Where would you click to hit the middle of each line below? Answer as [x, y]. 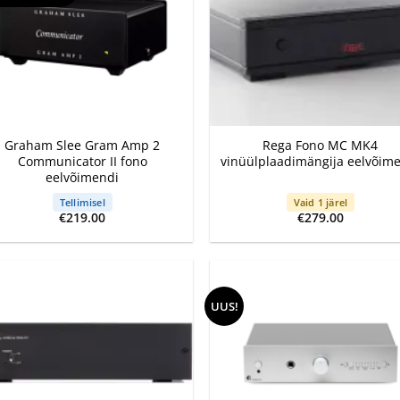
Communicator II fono [82, 162]
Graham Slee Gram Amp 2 [83, 146]
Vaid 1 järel [321, 202]
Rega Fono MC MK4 [321, 146]
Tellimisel [82, 202]
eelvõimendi [83, 178]
